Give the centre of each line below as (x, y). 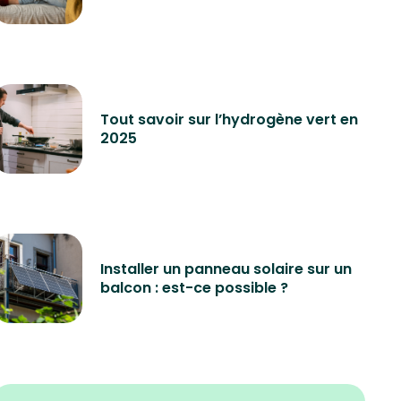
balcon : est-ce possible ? (195, 288)
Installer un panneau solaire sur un (226, 269)
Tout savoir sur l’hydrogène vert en (230, 120)
